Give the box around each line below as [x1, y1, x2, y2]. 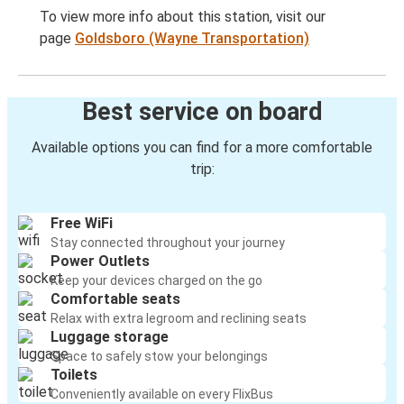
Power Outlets [50, 252, 150, 271]
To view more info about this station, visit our [40, 8, 326, 26]
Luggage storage [50, 328, 169, 346]
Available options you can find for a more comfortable [32, 139, 372, 157]
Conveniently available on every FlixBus [50, 387, 273, 402]
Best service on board [81, 97, 323, 127]
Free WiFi [50, 215, 113, 233]
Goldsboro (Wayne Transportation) [75, 30, 309, 48]
